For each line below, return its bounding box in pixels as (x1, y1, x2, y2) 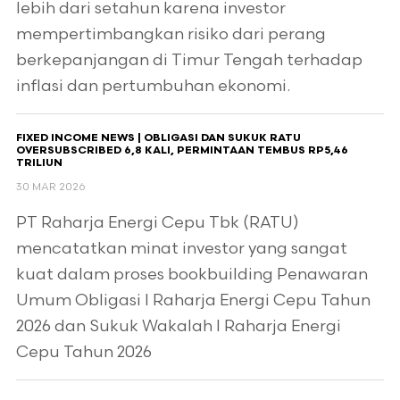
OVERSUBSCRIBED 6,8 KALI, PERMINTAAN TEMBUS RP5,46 (15, 146, 348, 156)
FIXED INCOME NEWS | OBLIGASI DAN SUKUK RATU (15, 133, 301, 144)
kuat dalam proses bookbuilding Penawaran (15, 265, 368, 284)
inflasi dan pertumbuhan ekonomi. (15, 77, 290, 96)
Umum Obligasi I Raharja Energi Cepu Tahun (15, 291, 371, 310)
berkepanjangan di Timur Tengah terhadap (15, 51, 362, 70)
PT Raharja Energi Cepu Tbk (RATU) (15, 213, 299, 232)
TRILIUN (15, 158, 62, 169)
